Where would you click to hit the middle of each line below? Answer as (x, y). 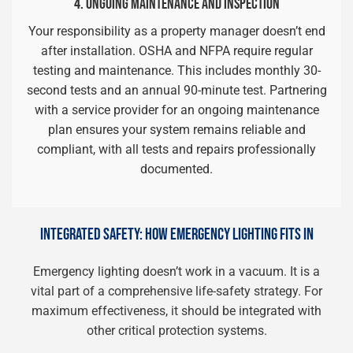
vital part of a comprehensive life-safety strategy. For (176, 291)
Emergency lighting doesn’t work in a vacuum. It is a (176, 271)
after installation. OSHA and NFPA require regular (176, 51)
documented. (176, 169)
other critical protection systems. (176, 331)
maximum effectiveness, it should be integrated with (176, 311)
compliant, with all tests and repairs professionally (176, 149)
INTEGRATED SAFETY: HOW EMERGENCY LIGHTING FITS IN (176, 234)
